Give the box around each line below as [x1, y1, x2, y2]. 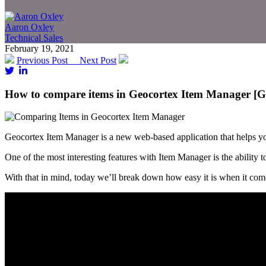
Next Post [80, 55, 116, 65]
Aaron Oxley [5, 21, 54, 32]
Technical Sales [5, 32, 63, 43]
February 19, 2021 [5, 43, 74, 53]
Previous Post [17, 55, 80, 65]
